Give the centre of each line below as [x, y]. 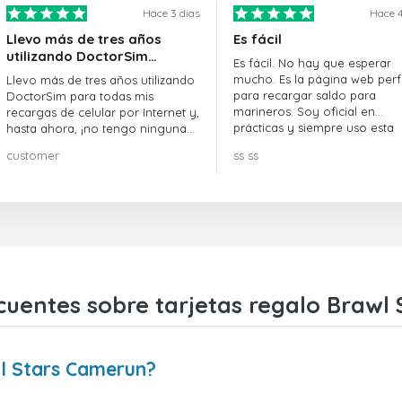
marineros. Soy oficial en [304, 112]
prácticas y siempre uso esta [313, 128]
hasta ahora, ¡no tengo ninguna [96, 129]
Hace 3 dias [171, 13]
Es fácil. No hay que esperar [312, 63]
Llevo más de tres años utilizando [100, 80]
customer [33, 156]
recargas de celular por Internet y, [103, 113]
